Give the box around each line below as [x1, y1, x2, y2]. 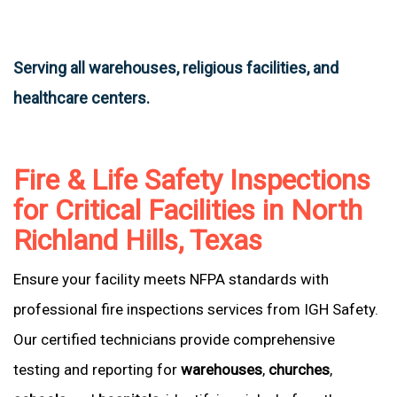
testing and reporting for [13, 361, 181, 378]
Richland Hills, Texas [13, 223, 262, 257]
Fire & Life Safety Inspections [13, 163, 370, 197]
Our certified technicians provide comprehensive [13, 331, 335, 348]
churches [269, 361, 330, 378]
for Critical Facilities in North [13, 193, 362, 227]
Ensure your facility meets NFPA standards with [13, 270, 329, 288]
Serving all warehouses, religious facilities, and [13, 58, 339, 77]
